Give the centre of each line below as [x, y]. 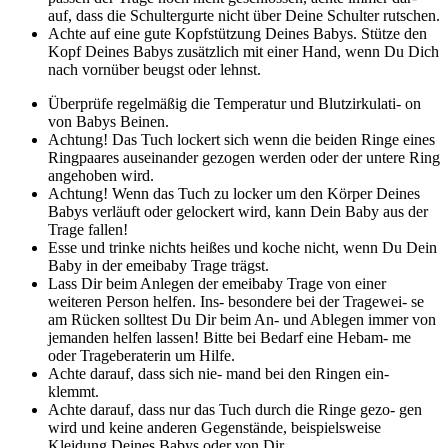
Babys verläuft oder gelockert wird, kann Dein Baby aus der [238, 212]
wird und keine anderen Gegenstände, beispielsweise [214, 428]
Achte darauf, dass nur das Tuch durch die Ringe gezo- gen [235, 410]
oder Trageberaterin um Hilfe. [141, 356]
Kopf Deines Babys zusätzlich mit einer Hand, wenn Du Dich [243, 52]
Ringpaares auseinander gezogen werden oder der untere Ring [244, 158]
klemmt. [73, 392]
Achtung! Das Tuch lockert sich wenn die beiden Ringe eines [241, 140]
